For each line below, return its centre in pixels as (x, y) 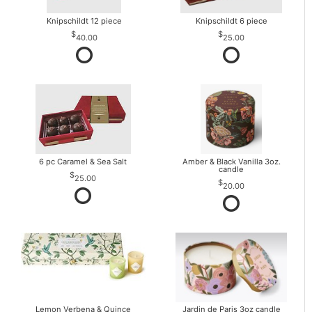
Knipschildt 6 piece (231, 21)
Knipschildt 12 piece (84, 21)
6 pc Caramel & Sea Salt (83, 161)
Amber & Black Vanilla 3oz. (231, 161)
